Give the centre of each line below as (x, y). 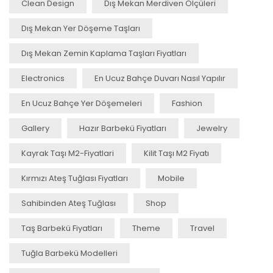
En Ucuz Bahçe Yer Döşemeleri (82, 103)
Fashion (187, 103)
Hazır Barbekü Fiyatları (123, 128)
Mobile (171, 178)
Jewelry (212, 128)
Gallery (35, 128)
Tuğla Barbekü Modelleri (69, 253)
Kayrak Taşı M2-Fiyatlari (68, 153)
